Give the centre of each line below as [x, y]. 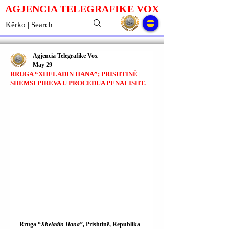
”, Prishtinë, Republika [111, 224]
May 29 [42, 65]
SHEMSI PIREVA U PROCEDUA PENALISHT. [78, 83]
